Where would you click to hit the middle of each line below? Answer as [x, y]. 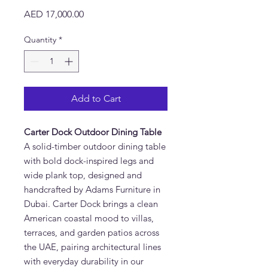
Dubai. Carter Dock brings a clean [91, 204]
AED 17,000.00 [54, 14]
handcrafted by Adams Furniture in [92, 189]
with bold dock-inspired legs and [89, 161]
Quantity [40, 39]
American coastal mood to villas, [89, 218]
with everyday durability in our [84, 261]
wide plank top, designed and [83, 175]
